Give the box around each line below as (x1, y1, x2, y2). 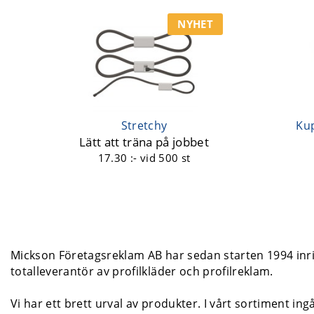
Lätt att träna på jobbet (78, 133, 210, 150)
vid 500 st (139, 150, 191, 165)
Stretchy (121, 117, 168, 133)
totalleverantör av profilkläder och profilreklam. (11, 263, 273, 279)
